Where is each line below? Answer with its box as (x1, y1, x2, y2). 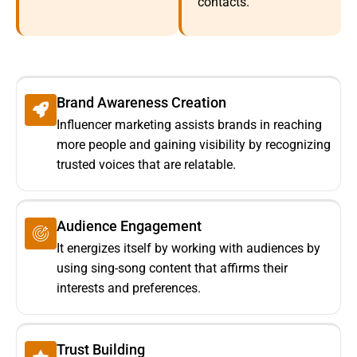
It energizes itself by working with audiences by (57, 241, 320, 257)
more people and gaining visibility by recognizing (57, 137, 331, 153)
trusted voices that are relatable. (57, 157, 236, 173)
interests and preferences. (57, 280, 201, 296)
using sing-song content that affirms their (57, 261, 288, 277)
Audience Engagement (57, 218, 202, 235)
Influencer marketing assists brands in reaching (57, 117, 322, 133)
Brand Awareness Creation (57, 94, 226, 112)
